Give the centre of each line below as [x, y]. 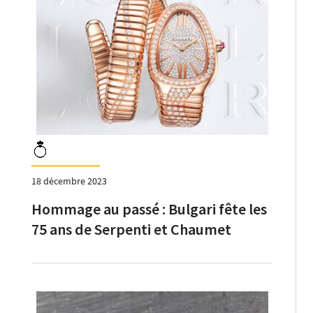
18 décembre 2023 [69, 181]
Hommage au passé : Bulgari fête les [149, 209]
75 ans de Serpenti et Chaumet [131, 229]
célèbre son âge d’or [97, 249]
